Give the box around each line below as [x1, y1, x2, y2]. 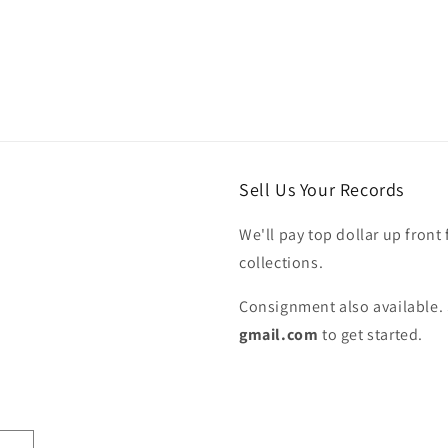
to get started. [318, 324, 424, 345]
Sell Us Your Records [239, 178, 404, 201]
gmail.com [239, 324, 319, 345]
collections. [239, 252, 324, 273]
